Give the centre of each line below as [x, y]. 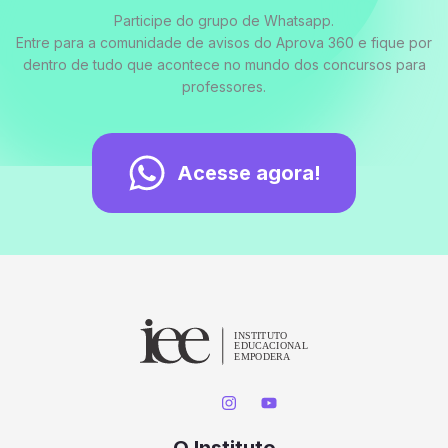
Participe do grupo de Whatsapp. [224, 21]
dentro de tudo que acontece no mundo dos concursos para [224, 65]
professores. [224, 87]
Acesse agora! [249, 173]
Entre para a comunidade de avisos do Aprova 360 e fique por [224, 43]
